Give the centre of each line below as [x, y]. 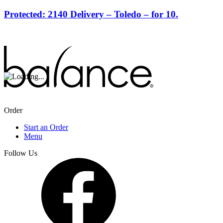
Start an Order [46, 127]
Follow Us [21, 153]
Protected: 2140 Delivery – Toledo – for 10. [91, 14]
